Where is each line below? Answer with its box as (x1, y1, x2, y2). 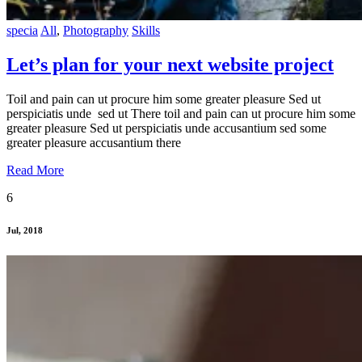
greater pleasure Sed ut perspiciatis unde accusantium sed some (6, 120, 326, 135)
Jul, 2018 (6, 225, 43, 235)
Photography (63, 23, 128, 37)
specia (6, 23, 38, 37)
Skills (132, 23, 160, 37)
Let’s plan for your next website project (6, 53, 334, 75)
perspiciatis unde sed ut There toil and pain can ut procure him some (6, 106, 356, 120)
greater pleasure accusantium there (6, 135, 181, 149)
